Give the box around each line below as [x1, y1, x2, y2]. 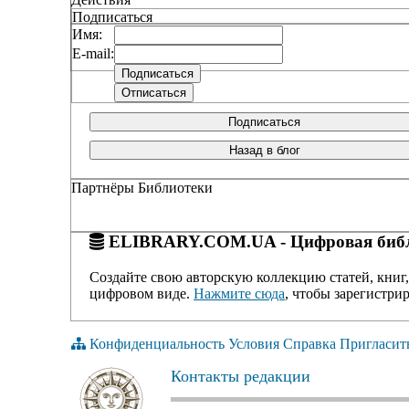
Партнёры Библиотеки [71, 180, 213, 196]
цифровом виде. [89, 285, 194, 301]
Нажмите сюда [194, 285, 285, 301]
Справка [283, 335, 336, 351]
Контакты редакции [171, 366, 310, 385]
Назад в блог [228, 143, 300, 158]
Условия [228, 335, 279, 351]
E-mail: [72, 46, 114, 62]
